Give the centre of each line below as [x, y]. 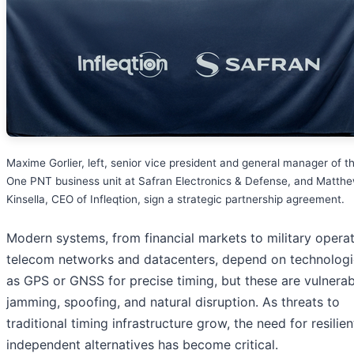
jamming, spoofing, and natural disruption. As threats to [173, 301]
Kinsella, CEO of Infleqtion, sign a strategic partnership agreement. [175, 199]
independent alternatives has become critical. [142, 344]
